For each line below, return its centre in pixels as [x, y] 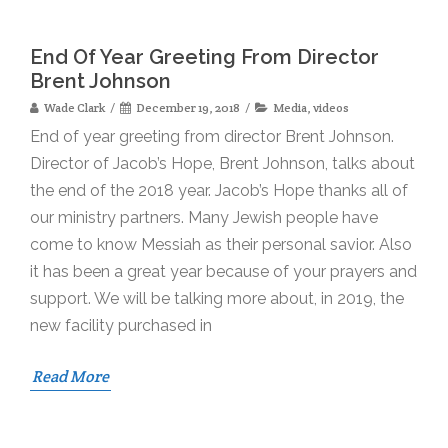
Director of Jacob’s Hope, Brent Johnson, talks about [222, 163]
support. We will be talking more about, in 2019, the [217, 298]
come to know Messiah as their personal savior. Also [221, 244]
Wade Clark [74, 107]
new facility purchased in [121, 325]
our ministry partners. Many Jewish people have [204, 217]
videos [331, 107]
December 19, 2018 [188, 107]
